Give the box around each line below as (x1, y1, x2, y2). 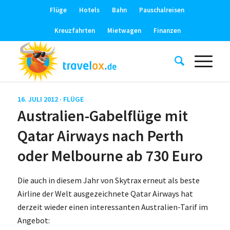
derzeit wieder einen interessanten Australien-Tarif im (17, 201, 208, 212)
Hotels (79, 6, 100, 14)
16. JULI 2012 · (17, 94, 63, 104)
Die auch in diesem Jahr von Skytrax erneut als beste (17, 175, 200, 185)
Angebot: (17, 215, 50, 225)
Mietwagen (107, 26, 141, 35)
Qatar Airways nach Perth (17, 126, 184, 145)
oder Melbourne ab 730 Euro (17, 146, 203, 165)
